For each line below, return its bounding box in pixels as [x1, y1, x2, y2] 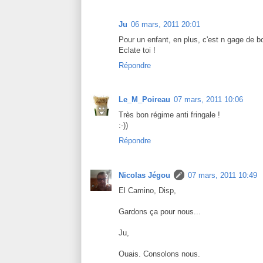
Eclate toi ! [119, 45, 156, 55]
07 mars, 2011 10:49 [188, 171, 257, 180]
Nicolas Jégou [119, 171, 170, 180]
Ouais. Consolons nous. [119, 249, 200, 259]
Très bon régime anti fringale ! [119, 110, 220, 120]
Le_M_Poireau [119, 95, 170, 104]
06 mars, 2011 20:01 [131, 19, 200, 29]
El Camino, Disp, [119, 186, 176, 195]
